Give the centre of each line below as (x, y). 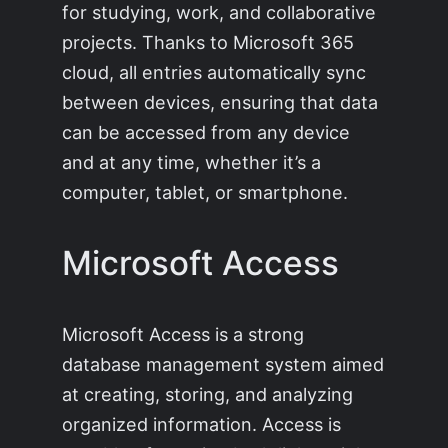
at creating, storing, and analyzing (208, 394)
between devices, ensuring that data (220, 101)
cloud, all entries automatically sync (214, 71)
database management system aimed (223, 364)
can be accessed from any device (206, 131)
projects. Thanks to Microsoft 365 (208, 41)
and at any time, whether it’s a (192, 161)
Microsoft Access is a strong (183, 334)
